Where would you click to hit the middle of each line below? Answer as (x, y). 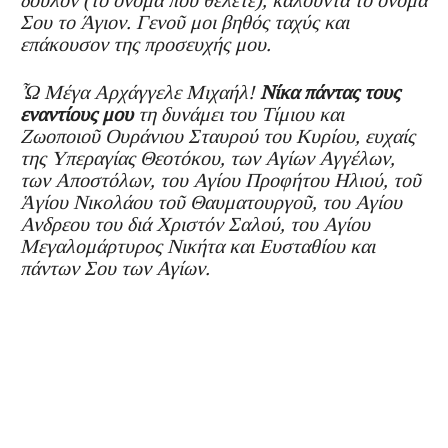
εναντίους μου (76, 113)
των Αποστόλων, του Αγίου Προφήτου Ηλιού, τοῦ (220, 179)
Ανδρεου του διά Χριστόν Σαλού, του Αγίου (195, 223)
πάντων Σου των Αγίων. (115, 267)
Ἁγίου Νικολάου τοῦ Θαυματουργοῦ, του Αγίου (211, 201)
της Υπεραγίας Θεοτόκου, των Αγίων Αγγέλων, (207, 157)
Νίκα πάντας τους (330, 91)
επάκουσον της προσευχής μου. (145, 43)
